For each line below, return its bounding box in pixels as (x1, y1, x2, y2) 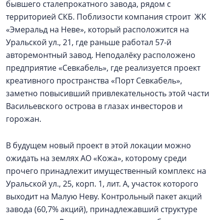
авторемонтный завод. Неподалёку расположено (6, 50, 195, 60)
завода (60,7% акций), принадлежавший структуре (6, 204, 197, 215)
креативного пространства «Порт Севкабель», (6, 75, 182, 86)
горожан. (6, 113, 43, 124)
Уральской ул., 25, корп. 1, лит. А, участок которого (6, 178, 198, 189)
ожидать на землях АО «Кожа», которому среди (6, 153, 187, 164)
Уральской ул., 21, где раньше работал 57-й (6, 37, 171, 48)
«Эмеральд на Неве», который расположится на (6, 24, 189, 35)
